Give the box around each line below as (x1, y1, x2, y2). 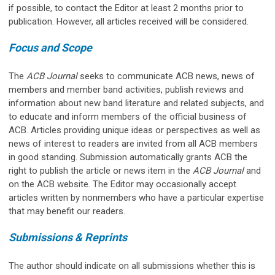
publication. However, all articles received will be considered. (9, 15, 249, 27)
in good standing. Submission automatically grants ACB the (9, 151, 247, 163)
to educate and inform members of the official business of (9, 110, 247, 122)
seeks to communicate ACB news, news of (77, 70, 255, 82)
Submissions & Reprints (9, 230, 127, 244)
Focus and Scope (9, 41, 92, 54)
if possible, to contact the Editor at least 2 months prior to (9, 2, 244, 14)
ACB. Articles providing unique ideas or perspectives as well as (9, 124, 260, 136)
